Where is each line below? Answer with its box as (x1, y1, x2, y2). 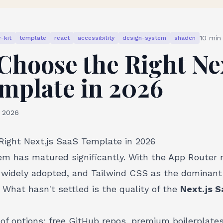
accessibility (78, 34, 114, 41)
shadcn (174, 34, 196, 41)
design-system (122, 34, 166, 41)
